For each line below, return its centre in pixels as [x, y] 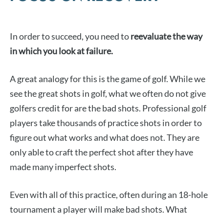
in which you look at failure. [61, 51]
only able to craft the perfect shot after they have [101, 152]
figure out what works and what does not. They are [105, 138]
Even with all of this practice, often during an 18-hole [109, 195]
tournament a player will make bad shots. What [99, 209]
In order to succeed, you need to [70, 36]
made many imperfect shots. [63, 167]
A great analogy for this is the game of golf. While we [108, 79]
